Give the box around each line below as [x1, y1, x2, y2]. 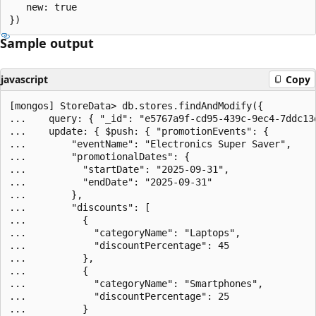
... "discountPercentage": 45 [9, 239, 229, 251]
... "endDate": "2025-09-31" [9, 176, 212, 188]
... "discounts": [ [9, 201, 150, 213]
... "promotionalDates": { [9, 150, 190, 162]
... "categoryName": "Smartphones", [9, 277, 263, 289]
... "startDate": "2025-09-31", [9, 163, 229, 175]
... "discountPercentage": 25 [9, 290, 229, 302]
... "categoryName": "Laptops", [9, 226, 241, 238]
